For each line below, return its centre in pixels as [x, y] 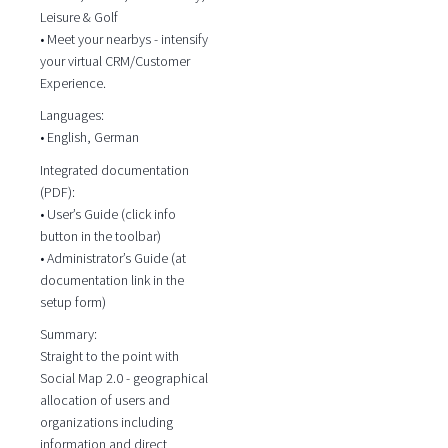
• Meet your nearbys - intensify [123, 38]
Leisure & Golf [78, 16]
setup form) [72, 301]
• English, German [89, 137]
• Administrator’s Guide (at [112, 257]
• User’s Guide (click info [107, 213]
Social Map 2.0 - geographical [123, 378]
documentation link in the [111, 279]
